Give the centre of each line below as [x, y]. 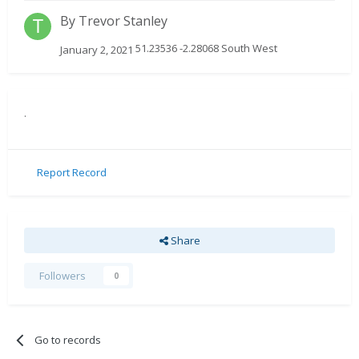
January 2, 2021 [97, 49]
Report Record [72, 173]
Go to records [68, 339]
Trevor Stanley [123, 21]
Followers [63, 275]
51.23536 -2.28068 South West [205, 48]
